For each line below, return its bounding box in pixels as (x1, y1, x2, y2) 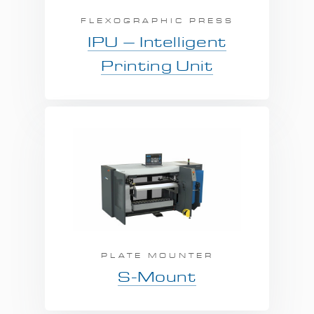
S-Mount (118, 269, 196, 285)
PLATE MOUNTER (100, 251, 214, 260)
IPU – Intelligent (88, 34, 226, 50)
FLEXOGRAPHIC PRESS (80, 16, 234, 25)
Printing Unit (101, 58, 213, 74)
